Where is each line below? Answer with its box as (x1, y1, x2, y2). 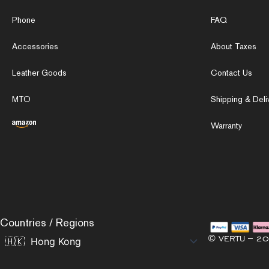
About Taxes (211, 41, 256, 52)
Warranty (211, 120, 242, 131)
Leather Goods (12, 67, 67, 78)
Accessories (12, 41, 58, 52)
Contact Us (211, 67, 252, 78)
